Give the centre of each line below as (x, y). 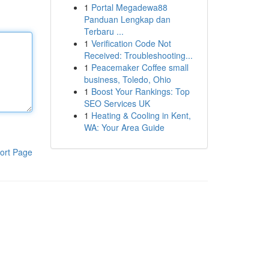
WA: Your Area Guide (124, 127)
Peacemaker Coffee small (140, 67)
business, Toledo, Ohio (127, 79)
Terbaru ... (104, 31)
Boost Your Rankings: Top (140, 91)
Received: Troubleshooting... (138, 55)
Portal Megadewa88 (129, 7)
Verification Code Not (131, 43)
